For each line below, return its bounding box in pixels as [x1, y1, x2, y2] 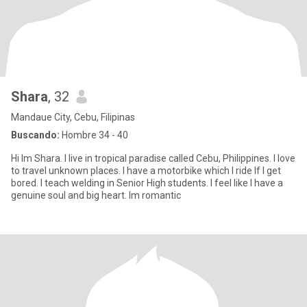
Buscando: [11, 130, 60, 140]
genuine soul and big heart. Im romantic [11, 190, 181, 201]
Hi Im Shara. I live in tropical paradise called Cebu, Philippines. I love [11, 153, 295, 164]
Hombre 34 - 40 [60, 130, 128, 140]
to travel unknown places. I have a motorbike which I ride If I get [11, 165, 281, 176]
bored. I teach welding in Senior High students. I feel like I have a [11, 177, 283, 188]
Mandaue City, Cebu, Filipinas [11, 112, 135, 123]
